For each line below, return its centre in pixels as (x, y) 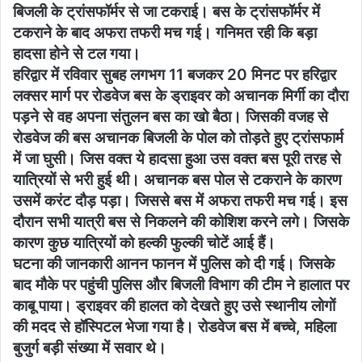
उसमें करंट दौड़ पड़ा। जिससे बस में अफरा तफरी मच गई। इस (180, 200)
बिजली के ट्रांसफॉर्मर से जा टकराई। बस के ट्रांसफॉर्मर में (166, 11)
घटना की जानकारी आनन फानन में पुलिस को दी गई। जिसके (174, 263)
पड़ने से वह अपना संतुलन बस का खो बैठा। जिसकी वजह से (170, 116)
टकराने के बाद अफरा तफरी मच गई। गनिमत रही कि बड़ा (165, 32)
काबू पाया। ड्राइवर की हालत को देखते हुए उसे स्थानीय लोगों (174, 305)
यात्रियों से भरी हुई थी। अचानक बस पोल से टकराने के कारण (177, 179)
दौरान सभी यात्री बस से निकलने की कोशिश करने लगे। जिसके (181, 221)
